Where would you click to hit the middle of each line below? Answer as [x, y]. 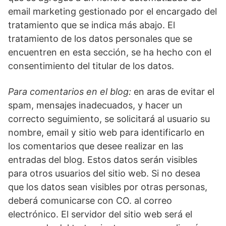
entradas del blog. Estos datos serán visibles [103, 160]
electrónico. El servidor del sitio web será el [100, 214]
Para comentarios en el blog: [71, 92]
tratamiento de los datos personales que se [100, 39]
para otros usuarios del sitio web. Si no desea [104, 174]
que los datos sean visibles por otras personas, [108, 187]
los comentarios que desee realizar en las [96, 146]
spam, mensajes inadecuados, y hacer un [95, 105]
